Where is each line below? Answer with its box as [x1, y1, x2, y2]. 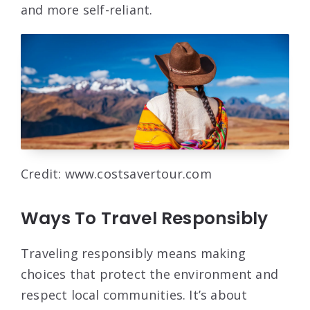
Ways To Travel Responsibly [21, 206, 268, 230]
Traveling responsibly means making [21, 244, 246, 262]
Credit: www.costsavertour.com [21, 165, 212, 182]
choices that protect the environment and [21, 265, 279, 282]
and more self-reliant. [21, 1, 153, 19]
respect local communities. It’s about [21, 286, 248, 303]
